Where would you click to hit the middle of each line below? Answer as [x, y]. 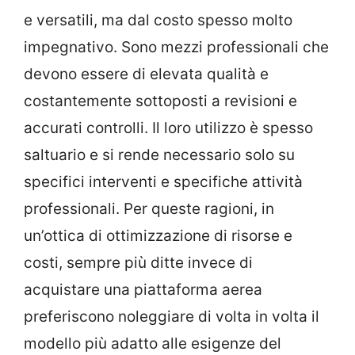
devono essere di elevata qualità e [146, 74]
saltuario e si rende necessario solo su [159, 155]
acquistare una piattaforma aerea [143, 290]
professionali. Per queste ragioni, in [149, 209]
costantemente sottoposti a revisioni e [160, 101]
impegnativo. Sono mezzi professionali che [176, 48]
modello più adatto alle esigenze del [153, 344]
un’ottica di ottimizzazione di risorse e [158, 236]
